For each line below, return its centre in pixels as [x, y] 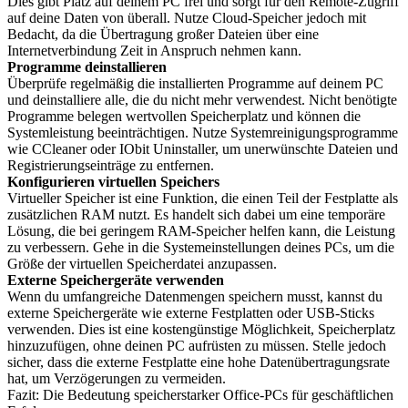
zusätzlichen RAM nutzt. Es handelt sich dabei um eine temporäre [196, 214]
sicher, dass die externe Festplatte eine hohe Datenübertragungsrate [199, 362]
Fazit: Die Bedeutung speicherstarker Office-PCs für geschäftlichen [200, 395]
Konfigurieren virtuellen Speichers [113, 182]
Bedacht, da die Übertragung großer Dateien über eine [163, 34]
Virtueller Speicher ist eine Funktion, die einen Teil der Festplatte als [203, 198]
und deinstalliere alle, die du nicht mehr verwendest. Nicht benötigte [202, 100]
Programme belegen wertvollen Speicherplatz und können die [184, 116]
